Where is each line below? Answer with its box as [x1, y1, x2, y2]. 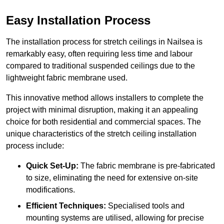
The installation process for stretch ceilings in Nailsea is [6, 37, 202, 46]
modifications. [26, 185, 75, 194]
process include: [6, 141, 64, 150]
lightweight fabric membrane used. [6, 73, 127, 82]
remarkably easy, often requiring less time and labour [6, 49, 192, 58]
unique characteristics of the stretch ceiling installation [6, 129, 196, 138]
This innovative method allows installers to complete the [6, 93, 203, 102]
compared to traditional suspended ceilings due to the [6, 61, 195, 70]
